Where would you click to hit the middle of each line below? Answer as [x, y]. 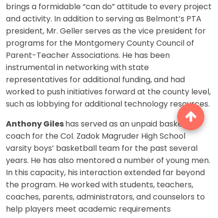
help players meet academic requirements [88, 209]
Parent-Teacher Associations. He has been [88, 56]
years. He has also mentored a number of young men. [108, 161]
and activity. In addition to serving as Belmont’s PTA [104, 19]
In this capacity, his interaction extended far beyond [105, 173]
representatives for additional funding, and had [95, 80]
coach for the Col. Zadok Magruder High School [96, 136]
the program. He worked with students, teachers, [100, 185]
